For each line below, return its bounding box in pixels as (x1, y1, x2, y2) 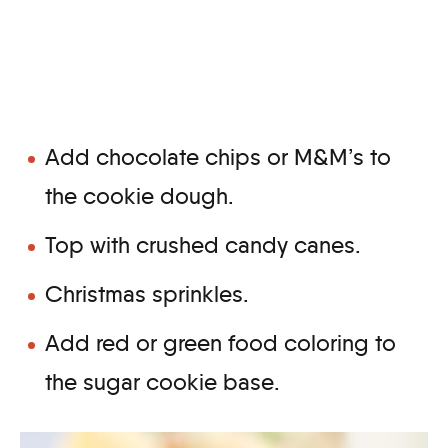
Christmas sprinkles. (45, 279, 249, 308)
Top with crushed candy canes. (45, 230, 373, 259)
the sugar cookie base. (45, 367, 280, 396)
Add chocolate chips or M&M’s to (45, 142, 391, 171)
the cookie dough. (45, 181, 240, 210)
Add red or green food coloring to (45, 328, 396, 357)
